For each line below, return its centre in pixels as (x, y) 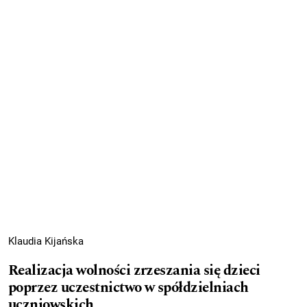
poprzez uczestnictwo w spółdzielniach (128, 287)
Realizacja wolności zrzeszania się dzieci (134, 270)
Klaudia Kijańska (46, 241)
